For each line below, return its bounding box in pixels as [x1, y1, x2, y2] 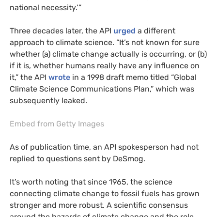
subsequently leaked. [10, 95, 87, 105]
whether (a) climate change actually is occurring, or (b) [10, 49, 207, 59]
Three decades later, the [10, 26, 99, 35]
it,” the [10, 72, 34, 82]
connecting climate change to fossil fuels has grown [10, 188, 200, 198]
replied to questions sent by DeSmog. [10, 154, 145, 163]
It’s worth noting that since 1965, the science [10, 177, 172, 186]
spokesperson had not [116, 142, 199, 152]
